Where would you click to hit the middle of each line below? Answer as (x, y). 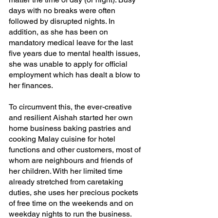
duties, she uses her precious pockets (74, 192)
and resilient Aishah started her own (72, 117)
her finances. (31, 85)
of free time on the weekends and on (72, 203)
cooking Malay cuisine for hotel (63, 139)
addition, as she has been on (59, 32)
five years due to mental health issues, (75, 53)
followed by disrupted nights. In (63, 21)
